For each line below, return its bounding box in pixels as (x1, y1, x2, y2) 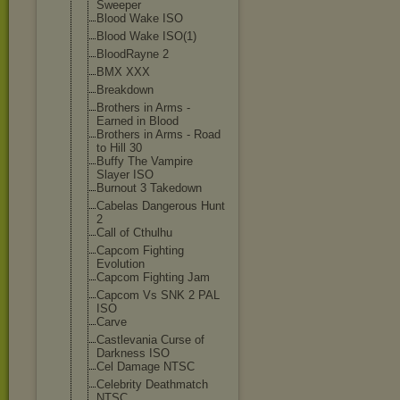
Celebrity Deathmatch (96, 378, 208, 391)
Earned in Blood (96, 114, 179, 128)
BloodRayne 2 (96, 47, 169, 61)
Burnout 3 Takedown (96, 181, 202, 195)
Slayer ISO (96, 168, 154, 181)
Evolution (96, 257, 145, 271)
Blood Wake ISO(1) (96, 29, 196, 43)
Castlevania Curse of (96, 333, 204, 346)
